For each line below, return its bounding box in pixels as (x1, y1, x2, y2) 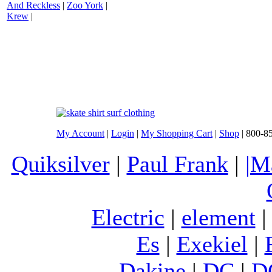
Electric (91, 204, 165, 230)
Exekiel (176, 231, 248, 257)
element (181, 204, 256, 230)
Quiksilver (11, 151, 110, 177)
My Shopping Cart (141, 127, 212, 138)
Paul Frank (126, 151, 228, 177)
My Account (56, 127, 104, 138)
